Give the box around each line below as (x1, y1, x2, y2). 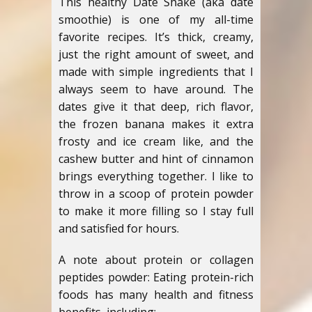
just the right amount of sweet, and (58, 47, 253, 62)
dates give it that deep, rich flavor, (58, 99, 253, 114)
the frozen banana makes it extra (58, 116, 253, 132)
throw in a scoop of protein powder (58, 186, 253, 201)
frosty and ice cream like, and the (58, 134, 253, 149)
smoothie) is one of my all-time (58, 12, 253, 27)
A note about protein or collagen (58, 252, 253, 267)
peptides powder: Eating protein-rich (58, 270, 253, 285)
